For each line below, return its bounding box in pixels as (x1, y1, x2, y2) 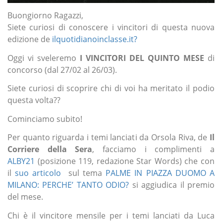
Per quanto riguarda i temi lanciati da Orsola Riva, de (7, 132, 210, 143)
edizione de (7, 34, 52, 45)
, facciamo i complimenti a (92, 144, 215, 155)
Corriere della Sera (7, 144, 93, 155)
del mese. (7, 191, 43, 203)
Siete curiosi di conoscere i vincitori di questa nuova (7, 22, 215, 33)
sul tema (64, 167, 103, 179)
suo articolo (11, 167, 65, 179)
